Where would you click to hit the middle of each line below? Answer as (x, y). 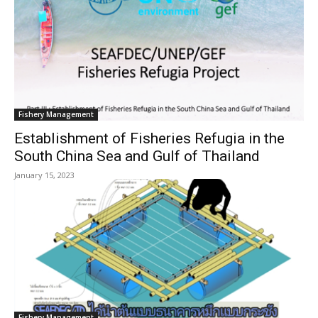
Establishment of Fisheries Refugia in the (149, 138)
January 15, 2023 (44, 175)
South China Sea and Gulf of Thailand (137, 156)
